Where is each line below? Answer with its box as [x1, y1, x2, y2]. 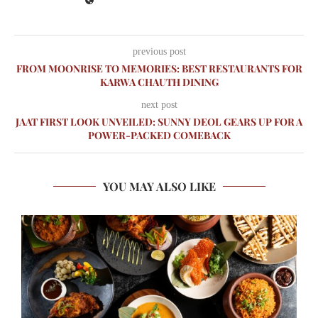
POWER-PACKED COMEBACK [87, 128, 231, 143]
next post [141, 99, 177, 111]
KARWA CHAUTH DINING [99, 75, 219, 89]
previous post [132, 46, 186, 57]
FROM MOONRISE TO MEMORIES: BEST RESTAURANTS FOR [16, 62, 302, 76]
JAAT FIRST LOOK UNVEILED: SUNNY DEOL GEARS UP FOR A [16, 115, 302, 129]
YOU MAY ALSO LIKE [102, 179, 216, 194]
